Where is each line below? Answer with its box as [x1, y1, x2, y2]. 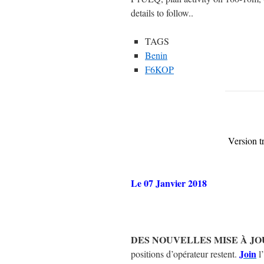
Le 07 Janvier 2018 [131, 176, 207, 190]
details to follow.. [131, 6, 193, 19]
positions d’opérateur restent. [131, 247, 239, 260]
